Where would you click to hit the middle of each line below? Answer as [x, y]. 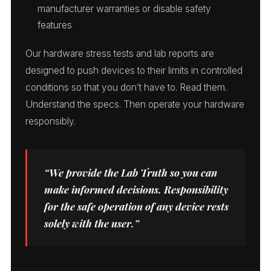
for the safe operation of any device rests [136, 206]
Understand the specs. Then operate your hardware [135, 104]
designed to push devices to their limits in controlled [134, 70]
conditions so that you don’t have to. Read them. [126, 87]
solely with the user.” [92, 223]
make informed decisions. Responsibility [136, 189]
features [55, 25]
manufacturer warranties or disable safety [124, 8]
